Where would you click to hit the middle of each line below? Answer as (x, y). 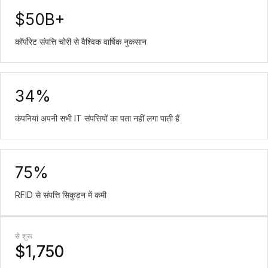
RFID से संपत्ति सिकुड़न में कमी (61, 195)
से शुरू (24, 236)
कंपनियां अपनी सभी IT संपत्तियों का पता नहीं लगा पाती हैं (97, 118)
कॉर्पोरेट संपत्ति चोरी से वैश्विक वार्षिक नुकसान (81, 42)
